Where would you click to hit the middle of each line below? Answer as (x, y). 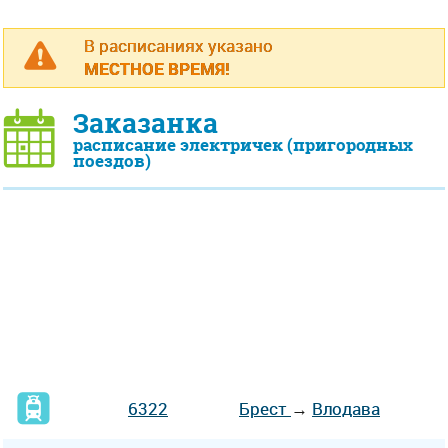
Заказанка (145, 123)
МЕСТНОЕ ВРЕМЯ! (157, 68)
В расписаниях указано (178, 45)
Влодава (346, 408)
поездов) (112, 161)
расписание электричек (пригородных (243, 145)
